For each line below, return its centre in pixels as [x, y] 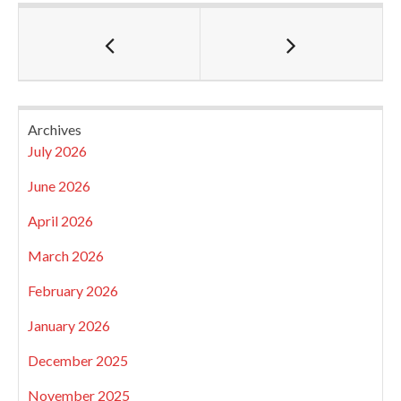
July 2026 [57, 150]
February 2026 [73, 290]
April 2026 [60, 220]
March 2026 [66, 255]
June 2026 [59, 185]
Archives [55, 129]
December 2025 [78, 360]
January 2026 [69, 325]
